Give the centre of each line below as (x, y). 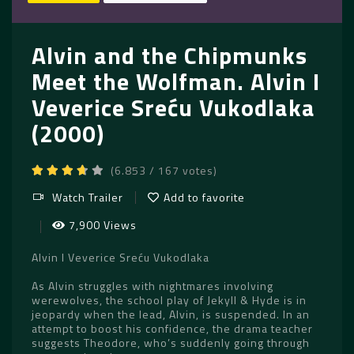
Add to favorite (204, 197)
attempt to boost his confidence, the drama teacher (172, 329)
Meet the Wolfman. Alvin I (176, 81)
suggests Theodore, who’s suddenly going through (171, 343)
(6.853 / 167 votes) (164, 170)
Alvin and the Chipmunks (169, 55)
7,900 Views (102, 225)
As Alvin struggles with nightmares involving (153, 286)
